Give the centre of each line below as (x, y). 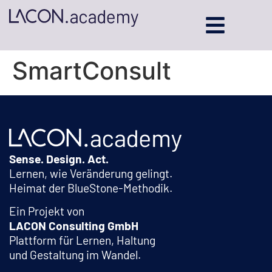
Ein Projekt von (47, 211)
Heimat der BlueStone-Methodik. (91, 188)
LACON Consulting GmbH (74, 225)
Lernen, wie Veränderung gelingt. (91, 173)
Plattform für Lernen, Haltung (82, 240)
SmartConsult (92, 70)
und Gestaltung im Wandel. (75, 254)
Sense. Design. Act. (59, 158)
